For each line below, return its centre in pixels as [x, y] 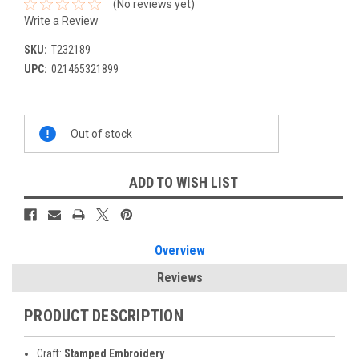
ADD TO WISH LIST [184, 183]
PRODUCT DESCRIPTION [104, 316]
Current [42, 122]
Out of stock [101, 133]
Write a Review [61, 20]
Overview [179, 251]
